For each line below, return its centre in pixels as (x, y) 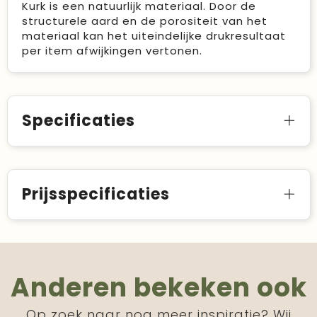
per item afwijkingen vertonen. (112, 50)
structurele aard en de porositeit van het (144, 21)
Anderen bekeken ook (158, 287)
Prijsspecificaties (96, 194)
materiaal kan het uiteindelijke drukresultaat (154, 35)
